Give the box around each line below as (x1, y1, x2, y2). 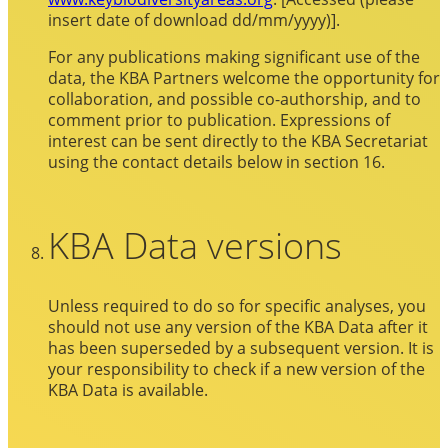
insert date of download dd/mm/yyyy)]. (48, 9, 340, 31)
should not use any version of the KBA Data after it (48, 316, 428, 338)
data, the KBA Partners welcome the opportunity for (48, 67, 440, 89)
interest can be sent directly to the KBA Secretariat (48, 130, 428, 152)
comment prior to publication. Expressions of (48, 109, 390, 131)
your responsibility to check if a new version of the (48, 358, 425, 380)
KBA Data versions (48, 221, 342, 270)
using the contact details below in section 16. (48, 151, 385, 173)
